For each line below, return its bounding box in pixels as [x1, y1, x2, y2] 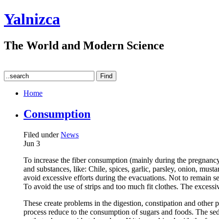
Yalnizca [4, 10, 60, 28]
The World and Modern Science [4, 39, 164, 52]
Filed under [23, 130, 61, 139]
